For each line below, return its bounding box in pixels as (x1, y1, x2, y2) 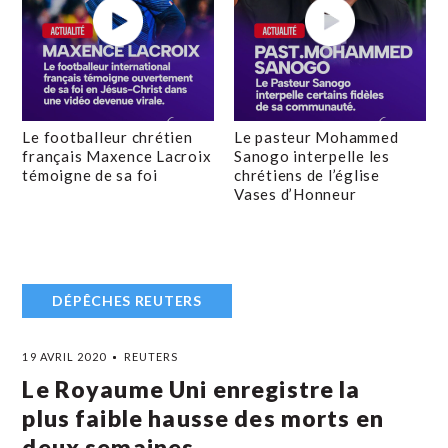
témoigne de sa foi (22, 166, 158, 184)
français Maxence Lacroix (22, 147, 212, 165)
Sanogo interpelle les (234, 147, 390, 165)
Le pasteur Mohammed (234, 128, 399, 146)
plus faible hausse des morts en (22, 404, 385, 432)
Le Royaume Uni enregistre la (22, 375, 361, 403)
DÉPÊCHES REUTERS (52, 292, 202, 309)
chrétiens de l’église (234, 166, 380, 184)
